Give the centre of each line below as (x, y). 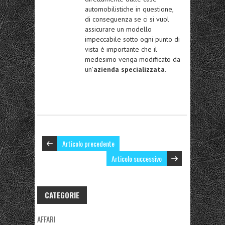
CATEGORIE (62, 195)
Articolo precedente (88, 144)
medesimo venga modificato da (133, 60)
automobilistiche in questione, (129, 9)
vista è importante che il (121, 49)
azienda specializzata (129, 70)
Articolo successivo (137, 159)
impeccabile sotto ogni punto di (132, 39)
